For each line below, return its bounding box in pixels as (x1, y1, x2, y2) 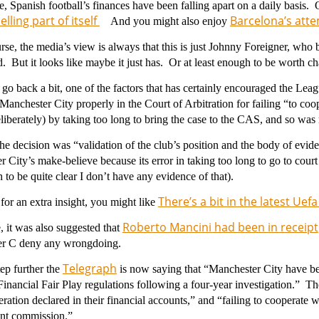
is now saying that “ (116, 263, 209, 275)
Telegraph (62, 261, 117, 276)
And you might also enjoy (99, 15, 230, 27)
